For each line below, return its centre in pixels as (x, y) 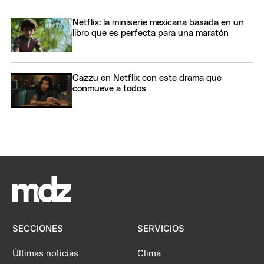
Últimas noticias (46, 253)
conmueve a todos (109, 89)
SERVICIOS (161, 228)
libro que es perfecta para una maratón (151, 33)
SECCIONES (38, 228)
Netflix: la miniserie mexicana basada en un (158, 22)
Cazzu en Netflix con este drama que (147, 78)
